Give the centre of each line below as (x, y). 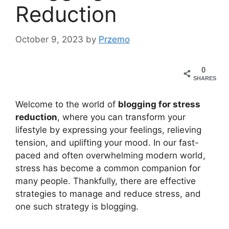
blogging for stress (159, 105)
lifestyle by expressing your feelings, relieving (108, 130)
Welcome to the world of (67, 105)
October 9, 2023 (49, 39)
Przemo (114, 39)
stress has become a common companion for (108, 168)
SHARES (205, 78)
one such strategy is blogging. (77, 207)
